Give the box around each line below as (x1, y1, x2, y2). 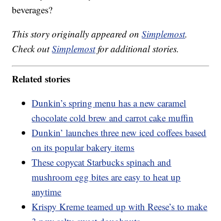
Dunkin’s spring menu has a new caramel (32, 96, 186, 109)
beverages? (12, 3, 53, 16)
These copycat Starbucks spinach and (32, 155, 172, 168)
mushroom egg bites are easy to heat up (32, 170, 181, 183)
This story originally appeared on (12, 28, 142, 40)
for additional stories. (95, 42, 180, 55)
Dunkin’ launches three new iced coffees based (32, 126, 207, 139)
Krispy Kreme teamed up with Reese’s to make (32, 200, 208, 213)
